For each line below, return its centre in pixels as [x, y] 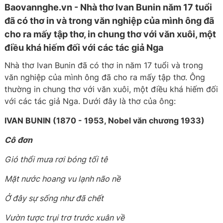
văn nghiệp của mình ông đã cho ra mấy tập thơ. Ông [105, 77]
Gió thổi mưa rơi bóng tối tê [56, 159]
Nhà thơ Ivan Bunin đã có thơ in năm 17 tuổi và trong [104, 65]
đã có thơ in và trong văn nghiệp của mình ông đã [110, 21]
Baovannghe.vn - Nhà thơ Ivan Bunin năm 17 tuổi [109, 7]
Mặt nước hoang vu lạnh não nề [63, 179]
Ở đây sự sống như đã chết [54, 198]
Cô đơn [19, 140]
